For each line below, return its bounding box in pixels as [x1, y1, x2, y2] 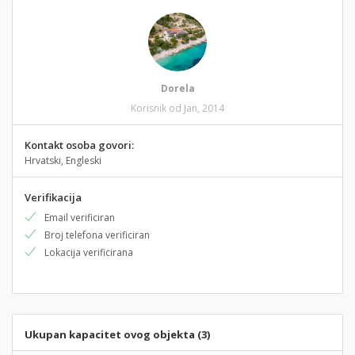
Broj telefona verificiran [44, 228, 150, 242]
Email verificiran [44, 211, 115, 224]
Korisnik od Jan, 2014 [131, 101, 224, 115]
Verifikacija [25, 190, 82, 204]
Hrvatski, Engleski [25, 154, 101, 167]
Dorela [160, 82, 195, 95]
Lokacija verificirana [44, 246, 133, 259]
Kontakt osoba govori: [25, 138, 134, 152]
